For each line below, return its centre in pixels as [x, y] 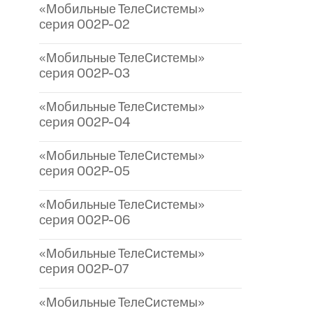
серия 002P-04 [85, 123]
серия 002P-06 [85, 221]
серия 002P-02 [85, 25]
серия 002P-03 [85, 74]
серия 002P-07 [84, 270]
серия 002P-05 [85, 172]
